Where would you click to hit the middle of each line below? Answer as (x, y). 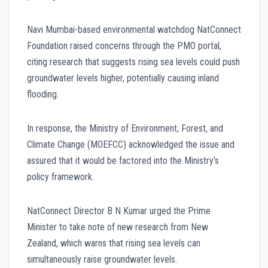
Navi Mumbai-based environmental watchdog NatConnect (134, 29)
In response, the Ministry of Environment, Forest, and (125, 128)
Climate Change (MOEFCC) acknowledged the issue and (131, 144)
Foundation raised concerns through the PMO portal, (124, 45)
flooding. (43, 94)
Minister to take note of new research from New (118, 227)
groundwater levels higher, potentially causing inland (123, 78)
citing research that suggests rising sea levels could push (133, 62)
